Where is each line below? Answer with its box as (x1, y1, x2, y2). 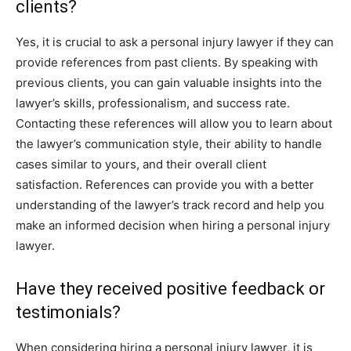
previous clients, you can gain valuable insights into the (16, 75, 322, 90)
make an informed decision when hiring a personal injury (16, 218, 330, 233)
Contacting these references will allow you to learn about (16, 116, 332, 131)
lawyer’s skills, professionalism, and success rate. (16, 96, 290, 110)
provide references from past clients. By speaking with (16, 55, 318, 70)
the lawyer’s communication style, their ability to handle (16, 136, 322, 151)
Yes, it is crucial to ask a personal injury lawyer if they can (16, 34, 334, 49)
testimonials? (16, 302, 121, 322)
